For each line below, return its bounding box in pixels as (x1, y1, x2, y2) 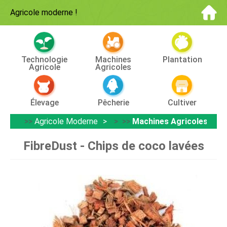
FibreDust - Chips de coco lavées (23, 139, 204, 153)
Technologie (21, 55, 68, 64)
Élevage (30, 98, 59, 107)
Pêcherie (97, 98, 129, 107)
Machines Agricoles (132, 117, 208, 126)
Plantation (162, 55, 202, 64)
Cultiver (168, 98, 197, 107)
